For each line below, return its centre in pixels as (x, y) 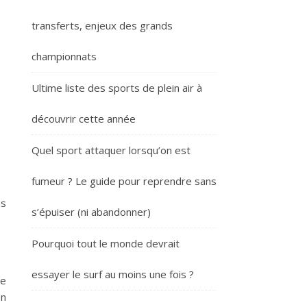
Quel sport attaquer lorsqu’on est (111, 150)
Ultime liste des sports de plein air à (117, 88)
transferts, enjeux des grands (102, 25)
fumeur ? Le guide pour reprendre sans (124, 181)
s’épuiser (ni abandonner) (91, 212)
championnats (64, 56)
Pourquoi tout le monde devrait (106, 243)
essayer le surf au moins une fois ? (113, 274)
